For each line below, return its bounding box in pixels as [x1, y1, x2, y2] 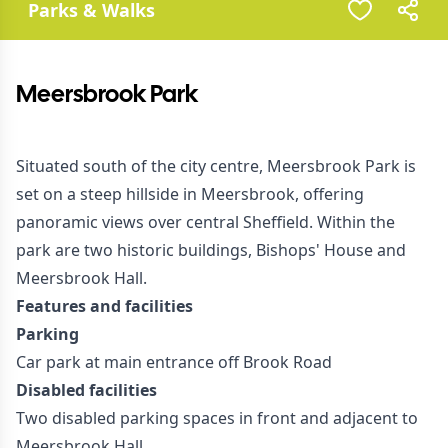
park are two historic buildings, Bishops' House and [16, 239, 406, 261]
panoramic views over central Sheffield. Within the [16, 211, 395, 233]
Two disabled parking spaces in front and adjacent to [16, 407, 418, 429]
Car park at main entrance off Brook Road [16, 351, 332, 373]
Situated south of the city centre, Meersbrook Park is [16, 155, 416, 177]
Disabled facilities [16, 379, 157, 401]
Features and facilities [16, 295, 193, 317]
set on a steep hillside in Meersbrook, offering [16, 183, 364, 205]
